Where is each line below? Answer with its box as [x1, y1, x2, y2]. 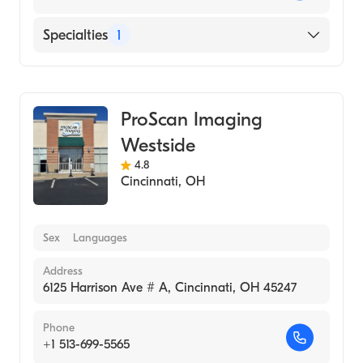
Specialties [43, 26, 108, 44]
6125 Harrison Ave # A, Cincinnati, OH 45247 [43, 280, 297, 295]
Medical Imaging [43, 66, 145, 83]
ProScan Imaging [120, 108, 263, 130]
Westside [120, 134, 195, 156]
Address [43, 264, 83, 278]
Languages [73, 231, 127, 245]
